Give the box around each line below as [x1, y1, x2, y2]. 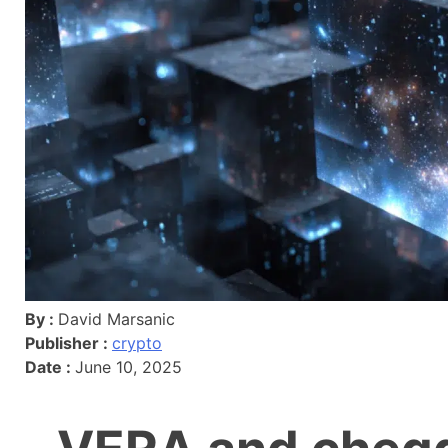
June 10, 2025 [75, 356, 182, 377]
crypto [112, 332, 162, 353]
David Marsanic [58, 308, 175, 329]
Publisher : [25, 332, 112, 353]
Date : [25, 356, 75, 377]
